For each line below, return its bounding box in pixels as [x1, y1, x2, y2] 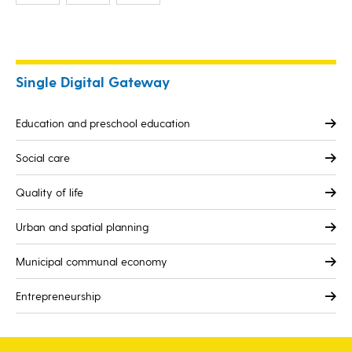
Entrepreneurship [16, 289, 101, 302]
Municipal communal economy [16, 255, 167, 268]
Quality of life [16, 185, 83, 199]
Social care [16, 151, 70, 164]
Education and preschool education [16, 116, 190, 130]
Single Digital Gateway [16, 73, 170, 90]
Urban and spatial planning [16, 220, 148, 233]
